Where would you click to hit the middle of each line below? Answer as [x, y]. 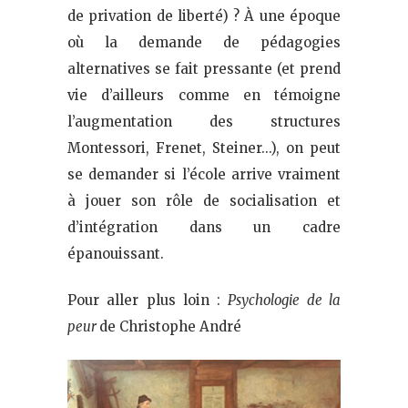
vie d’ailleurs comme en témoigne [204, 96]
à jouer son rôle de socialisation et [204, 201]
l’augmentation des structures [204, 122]
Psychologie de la [285, 301]
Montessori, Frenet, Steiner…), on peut [204, 148]
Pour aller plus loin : [148, 301]
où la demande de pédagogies [204, 43]
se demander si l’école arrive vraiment [204, 175]
